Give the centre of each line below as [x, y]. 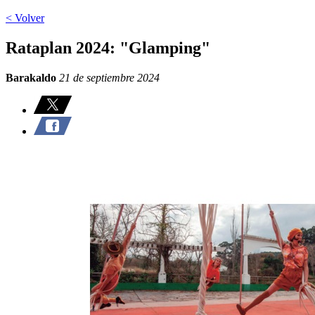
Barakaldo [31, 77]
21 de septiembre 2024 [108, 77]
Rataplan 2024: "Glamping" [108, 47]
